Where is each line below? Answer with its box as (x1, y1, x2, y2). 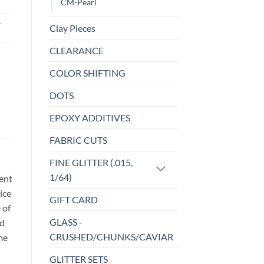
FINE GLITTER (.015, (49, 157, 133, 169)
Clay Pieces (49, 22, 95, 34)
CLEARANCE (49, 45, 104, 57)
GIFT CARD (49, 194, 98, 206)
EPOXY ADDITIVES (49, 112, 130, 124)
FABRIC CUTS (49, 134, 107, 146)
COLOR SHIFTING (49, 67, 126, 79)
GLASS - (49, 216, 82, 228)
